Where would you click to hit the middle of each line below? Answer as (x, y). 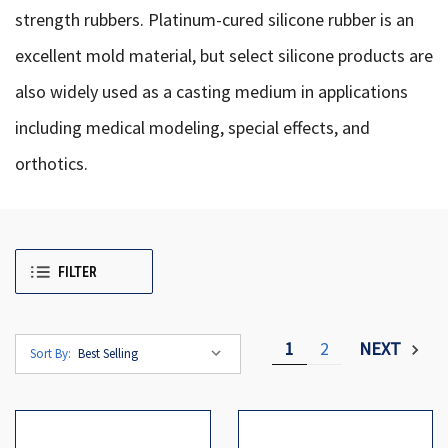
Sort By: (50, 353)
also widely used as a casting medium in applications (211, 91)
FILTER (77, 272)
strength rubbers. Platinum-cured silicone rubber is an (214, 19)
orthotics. (51, 163)
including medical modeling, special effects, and (192, 127)
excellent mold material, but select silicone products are (224, 55)
